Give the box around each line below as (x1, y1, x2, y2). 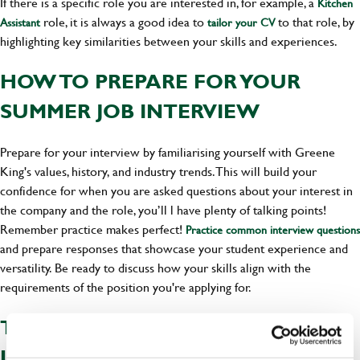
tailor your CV (204, 14, 275, 31)
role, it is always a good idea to (40, 12, 204, 31)
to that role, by (275, 12, 354, 31)
